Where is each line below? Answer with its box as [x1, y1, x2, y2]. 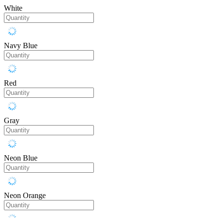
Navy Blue [4, 41, 37, 50]
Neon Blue [4, 154, 37, 163]
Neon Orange [4, 191, 46, 200]
